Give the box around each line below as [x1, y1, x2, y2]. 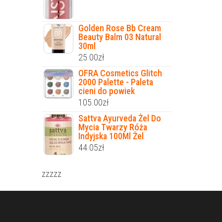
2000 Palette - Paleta [78, 77, 153, 88]
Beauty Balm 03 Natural [78, 32, 161, 43]
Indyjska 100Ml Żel [78, 131, 144, 142]
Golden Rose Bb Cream [78, 23, 161, 34]
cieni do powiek [78, 86, 135, 97]
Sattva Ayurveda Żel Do [78, 113, 161, 124]
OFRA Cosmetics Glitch [78, 68, 162, 79]
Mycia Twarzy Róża [78, 122, 147, 133]
